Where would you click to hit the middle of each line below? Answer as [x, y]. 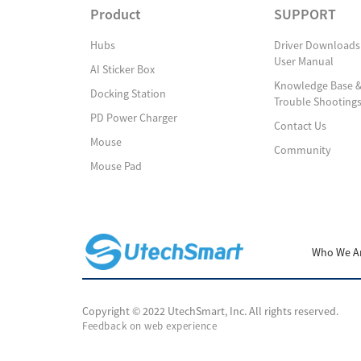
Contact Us [300, 126]
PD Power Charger [134, 118]
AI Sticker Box [122, 69]
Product [116, 14]
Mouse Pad [116, 166]
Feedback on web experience [149, 326]
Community [303, 150]
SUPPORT [305, 14]
